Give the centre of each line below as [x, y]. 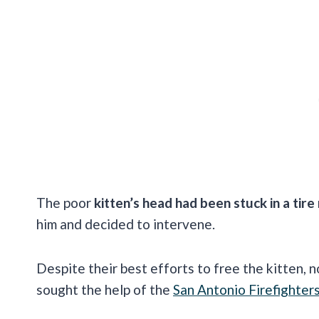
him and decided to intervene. [126, 224]
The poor [65, 203]
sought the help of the [105, 290]
